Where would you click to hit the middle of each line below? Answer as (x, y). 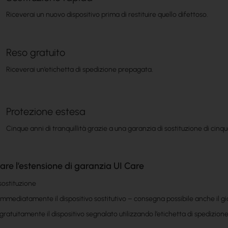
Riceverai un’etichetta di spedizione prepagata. (80, 69)
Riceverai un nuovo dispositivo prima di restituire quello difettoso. (107, 14)
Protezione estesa (46, 111)
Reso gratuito (36, 52)
